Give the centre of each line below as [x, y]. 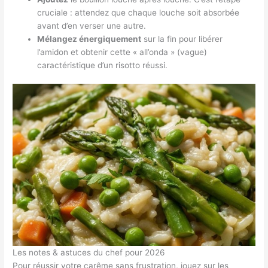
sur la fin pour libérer [182, 39]
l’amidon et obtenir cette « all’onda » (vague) [122, 52]
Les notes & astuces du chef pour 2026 [89, 252]
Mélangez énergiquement [89, 39]
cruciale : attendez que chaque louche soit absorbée [138, 12]
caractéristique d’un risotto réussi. [103, 65]
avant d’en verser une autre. [92, 25]
